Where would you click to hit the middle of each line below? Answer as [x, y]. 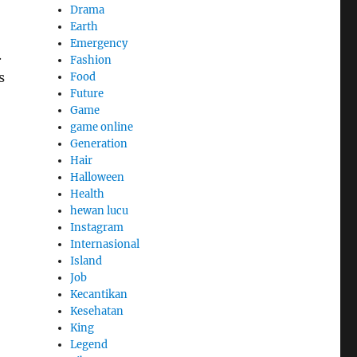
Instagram [97, 227]
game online [102, 127]
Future [87, 93]
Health [88, 194]
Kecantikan [99, 294]
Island [86, 261]
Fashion [91, 60]
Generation [99, 143]
